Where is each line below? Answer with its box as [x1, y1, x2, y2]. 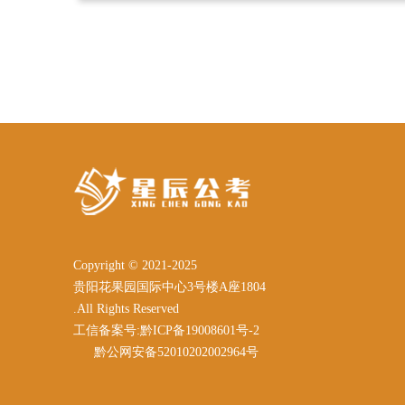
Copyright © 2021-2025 [72, 258, 197, 272]
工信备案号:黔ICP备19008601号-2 [72, 323, 259, 337]
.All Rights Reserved [72, 301, 179, 316]
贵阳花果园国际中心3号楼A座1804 [72, 279, 266, 294]
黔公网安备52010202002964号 [93, 344, 259, 359]
